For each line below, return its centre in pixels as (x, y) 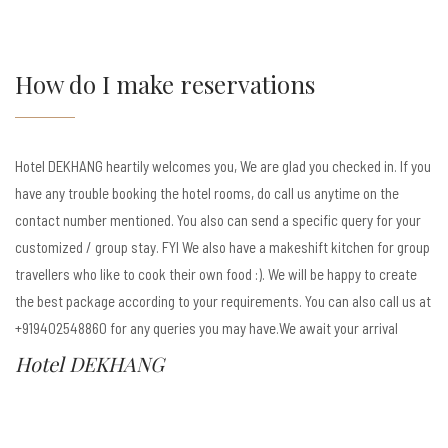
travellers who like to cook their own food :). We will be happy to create (216, 274)
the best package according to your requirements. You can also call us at (223, 301)
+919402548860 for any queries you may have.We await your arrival (206, 328)
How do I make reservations (165, 84)
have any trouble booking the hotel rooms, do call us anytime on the (207, 193)
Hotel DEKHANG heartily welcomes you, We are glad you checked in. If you (223, 166)
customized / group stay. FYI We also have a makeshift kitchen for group (222, 247)
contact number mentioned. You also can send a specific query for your (218, 220)
